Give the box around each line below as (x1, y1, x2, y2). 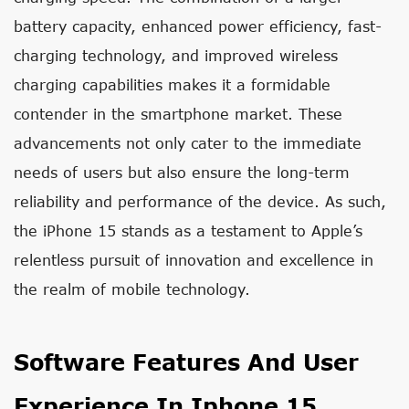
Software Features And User (14, 349, 359, 375)
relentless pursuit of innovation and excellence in (14, 251, 373, 268)
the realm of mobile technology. (14, 280, 250, 298)
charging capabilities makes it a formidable (14, 76, 330, 93)
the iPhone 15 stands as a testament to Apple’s (14, 222, 362, 239)
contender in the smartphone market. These (14, 105, 342, 122)
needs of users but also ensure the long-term (14, 163, 350, 181)
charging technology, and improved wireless (14, 47, 338, 64)
